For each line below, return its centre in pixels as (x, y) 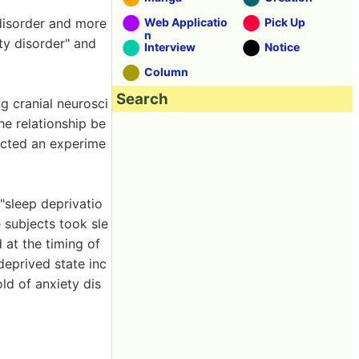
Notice (282, 47)
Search (142, 99)
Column (166, 72)
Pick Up (285, 22)
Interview (170, 47)
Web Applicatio (186, 22)
